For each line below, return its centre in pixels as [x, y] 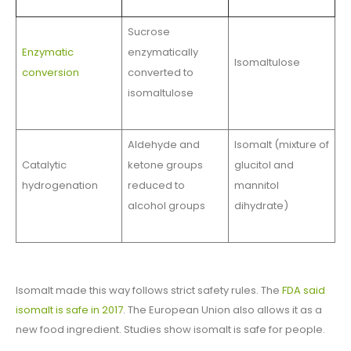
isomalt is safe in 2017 [69, 310]
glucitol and [264, 165]
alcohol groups [166, 206]
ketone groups [165, 165]
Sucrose [148, 32]
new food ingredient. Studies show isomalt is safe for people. [170, 330]
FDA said [304, 291]
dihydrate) [261, 206]
